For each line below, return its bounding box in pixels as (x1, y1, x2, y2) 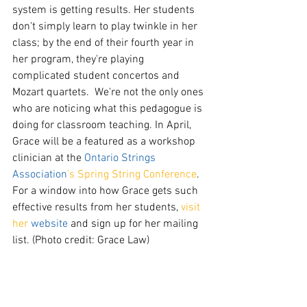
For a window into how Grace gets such (12, 184, 201, 199)
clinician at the (12, 151, 84, 166)
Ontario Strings (84, 151, 158, 166)
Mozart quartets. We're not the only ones (12, 86, 206, 100)
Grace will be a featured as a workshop (12, 135, 198, 149)
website (31, 217, 68, 232)
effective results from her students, (12, 201, 181, 215)
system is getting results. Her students (12, 3, 197, 18)
